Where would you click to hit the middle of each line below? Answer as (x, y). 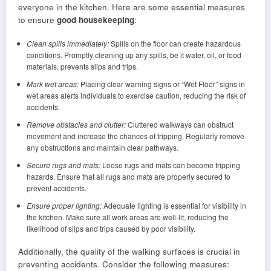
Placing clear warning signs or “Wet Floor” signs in (162, 84)
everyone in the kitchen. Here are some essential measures (132, 7)
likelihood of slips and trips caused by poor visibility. (111, 229)
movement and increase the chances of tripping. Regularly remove (135, 136)
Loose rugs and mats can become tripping (170, 165)
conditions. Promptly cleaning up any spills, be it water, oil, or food (134, 55)
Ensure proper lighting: (64, 206)
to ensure (38, 20)
